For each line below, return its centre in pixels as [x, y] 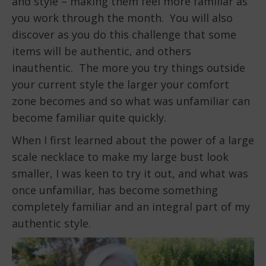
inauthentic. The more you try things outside [129, 68]
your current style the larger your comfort [121, 85]
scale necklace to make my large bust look [120, 157]
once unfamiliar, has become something [115, 190]
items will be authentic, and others [102, 51]
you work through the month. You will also [122, 18]
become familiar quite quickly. [89, 118]
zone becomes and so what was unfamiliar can [131, 101]
